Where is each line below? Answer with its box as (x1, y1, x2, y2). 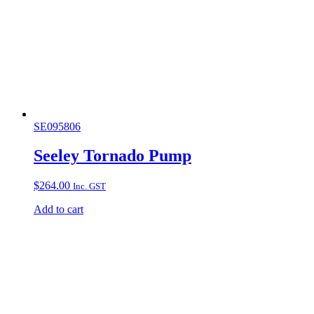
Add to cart (34, 203, 83, 216)
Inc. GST (73, 181, 106, 192)
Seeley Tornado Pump (34, 146, 191, 165)
